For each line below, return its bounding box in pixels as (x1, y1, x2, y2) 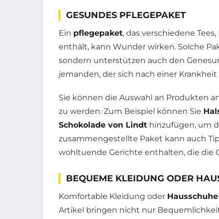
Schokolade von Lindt (59, 120, 147, 130)
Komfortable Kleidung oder (59, 191, 167, 201)
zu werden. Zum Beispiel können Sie (59, 106, 203, 116)
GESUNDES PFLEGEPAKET (66, 9, 186, 21)
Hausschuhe (167, 191, 218, 201)
